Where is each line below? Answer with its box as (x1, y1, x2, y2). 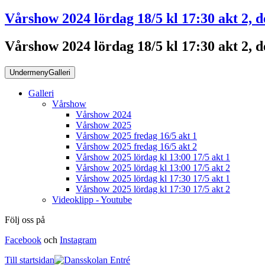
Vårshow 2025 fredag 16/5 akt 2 (76, 141, 197, 151)
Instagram (60, 234, 96, 245)
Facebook (5, 234, 41, 245)
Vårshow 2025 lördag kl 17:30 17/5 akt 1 (76, 173, 230, 183)
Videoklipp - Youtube (52, 194, 132, 205)
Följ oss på (5, 214, 45, 225)
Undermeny (9, 67, 49, 77)
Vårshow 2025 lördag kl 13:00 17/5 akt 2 (76, 162, 230, 173)
